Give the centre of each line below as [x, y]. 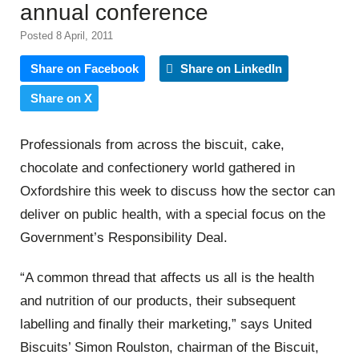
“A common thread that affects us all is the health [167, 277]
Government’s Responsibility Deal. [124, 238]
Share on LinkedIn [230, 68]
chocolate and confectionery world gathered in [157, 168]
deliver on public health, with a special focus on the [173, 215]
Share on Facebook [85, 68]
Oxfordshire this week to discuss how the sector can [177, 192]
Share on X [61, 98]
